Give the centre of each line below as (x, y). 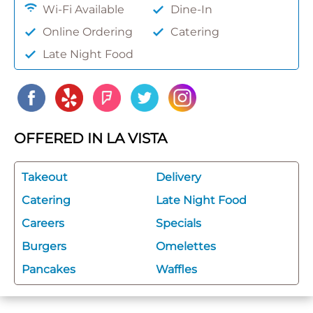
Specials (179, 223)
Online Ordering (88, 31)
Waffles (176, 269)
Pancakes (49, 269)
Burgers (44, 246)
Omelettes (186, 246)
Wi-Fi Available (83, 9)
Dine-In (191, 9)
